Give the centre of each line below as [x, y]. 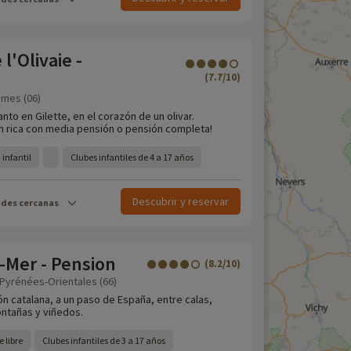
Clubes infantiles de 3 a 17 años [104, 340]
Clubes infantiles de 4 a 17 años [132, 157]
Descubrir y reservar [181, 201]
